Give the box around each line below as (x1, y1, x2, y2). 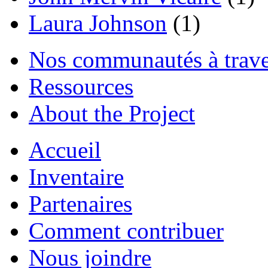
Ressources (29, 73, 133, 99)
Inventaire (29, 163, 124, 190)
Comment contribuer (29, 217, 224, 243)
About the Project (29, 100, 195, 126)
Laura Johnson (29, 10, 167, 36)
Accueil (29, 136, 101, 163)
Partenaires (29, 190, 132, 217)
